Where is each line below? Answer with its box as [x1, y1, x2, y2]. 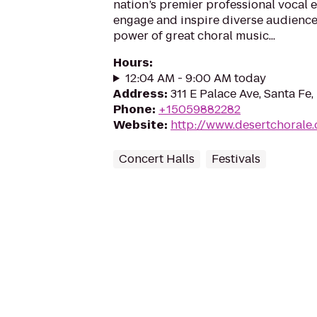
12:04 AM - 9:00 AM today [125, 70, 266, 86]
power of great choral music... [113, 28, 275, 44]
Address [113, 86, 164, 102]
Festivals [212, 151, 260, 167]
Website [113, 117, 164, 133]
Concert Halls [119, 151, 195, 167]
